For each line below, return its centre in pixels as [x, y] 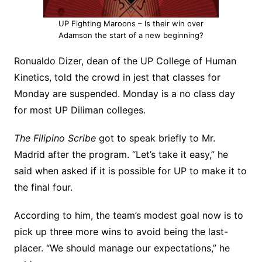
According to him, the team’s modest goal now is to [128, 216]
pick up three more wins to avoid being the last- [121, 232]
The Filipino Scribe [56, 138]
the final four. [43, 187]
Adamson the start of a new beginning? [131, 35]
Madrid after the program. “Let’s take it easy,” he [121, 155]
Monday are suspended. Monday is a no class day [124, 94]
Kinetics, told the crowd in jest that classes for [117, 77]
